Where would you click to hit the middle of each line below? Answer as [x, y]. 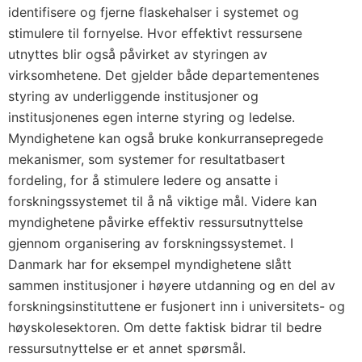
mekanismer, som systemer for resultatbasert [147, 159]
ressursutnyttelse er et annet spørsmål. [127, 348]
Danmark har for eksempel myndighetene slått [150, 264]
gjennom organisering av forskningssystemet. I [151, 243]
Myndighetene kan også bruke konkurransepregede [166, 138]
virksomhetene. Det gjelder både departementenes [164, 75]
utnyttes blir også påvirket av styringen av [138, 54]
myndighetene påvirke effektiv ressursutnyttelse [156, 222]
